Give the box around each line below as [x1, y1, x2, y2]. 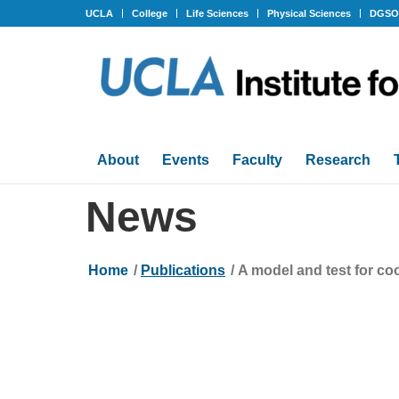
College [132, 8, 167, 19]
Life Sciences [186, 8, 248, 19]
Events [162, 152, 209, 167]
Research [305, 152, 370, 167]
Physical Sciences [267, 8, 351, 19]
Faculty [232, 152, 282, 167]
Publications [141, 263, 225, 278]
